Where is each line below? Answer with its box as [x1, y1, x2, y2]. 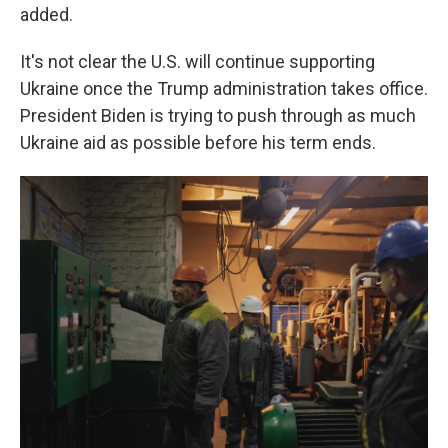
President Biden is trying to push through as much [20, 105, 416, 126]
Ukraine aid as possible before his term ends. [20, 132, 376, 153]
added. [20, 4, 73, 25]
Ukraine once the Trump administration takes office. [20, 78, 428, 99]
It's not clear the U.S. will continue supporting [20, 51, 375, 72]
